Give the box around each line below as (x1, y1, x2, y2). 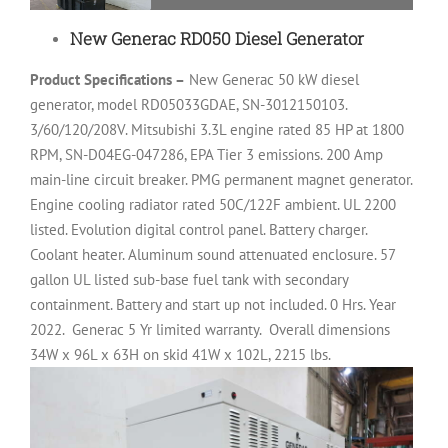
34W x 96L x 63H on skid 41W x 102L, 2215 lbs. (30, 345, 331, 365)
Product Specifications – (30, 70, 185, 90)
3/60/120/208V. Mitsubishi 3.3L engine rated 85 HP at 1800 (30, 120, 404, 140)
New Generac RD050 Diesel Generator (70, 27, 364, 51)
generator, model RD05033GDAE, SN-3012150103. (30, 95, 347, 115)
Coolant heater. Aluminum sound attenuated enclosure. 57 (30, 245, 395, 265)
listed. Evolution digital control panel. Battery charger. (30, 220, 367, 240)
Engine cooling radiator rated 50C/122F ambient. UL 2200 (30, 195, 396, 215)
